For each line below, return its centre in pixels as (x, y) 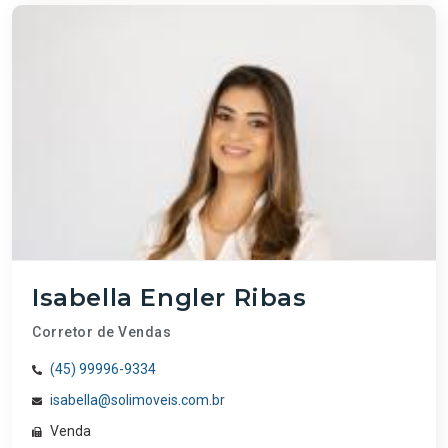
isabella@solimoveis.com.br (137, 399)
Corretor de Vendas (101, 331)
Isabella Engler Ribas (169, 297)
